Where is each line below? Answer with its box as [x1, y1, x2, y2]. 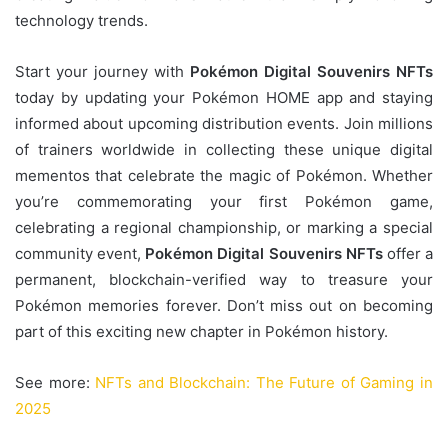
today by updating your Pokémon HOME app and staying [15, 88, 433, 108]
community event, [15, 244, 146, 264]
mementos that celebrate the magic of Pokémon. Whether [15, 166, 433, 186]
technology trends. [15, 11, 148, 31]
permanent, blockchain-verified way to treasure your [15, 270, 433, 290]
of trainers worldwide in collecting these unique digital [15, 140, 433, 160]
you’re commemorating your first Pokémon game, [15, 192, 433, 212]
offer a [382, 244, 434, 264]
